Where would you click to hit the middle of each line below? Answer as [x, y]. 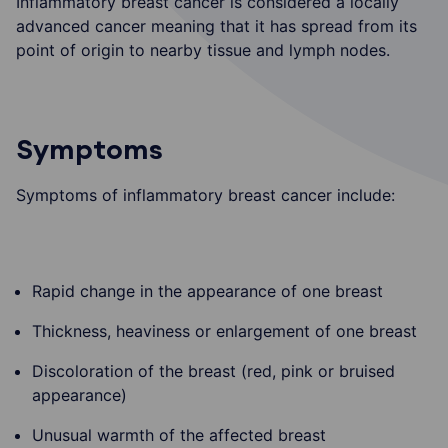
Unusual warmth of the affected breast [179, 434]
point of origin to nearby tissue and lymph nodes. [203, 49]
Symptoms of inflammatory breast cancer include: [205, 194]
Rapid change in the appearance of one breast [207, 290]
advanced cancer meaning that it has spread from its [216, 25]
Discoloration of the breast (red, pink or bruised [213, 370]
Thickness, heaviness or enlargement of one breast [224, 330]
